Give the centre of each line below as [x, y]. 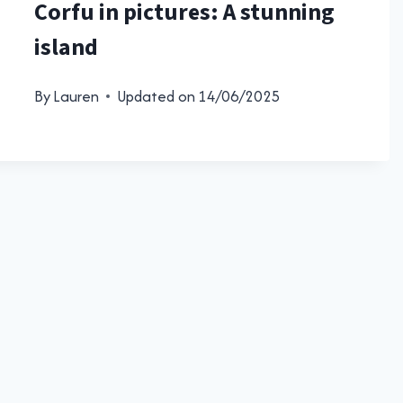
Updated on [156, 96]
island [66, 47]
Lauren [76, 96]
